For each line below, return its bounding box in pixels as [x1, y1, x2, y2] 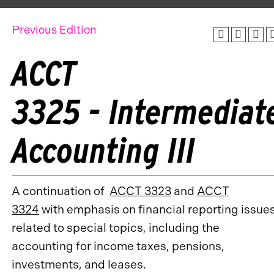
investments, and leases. [12, 257, 146, 272]
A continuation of [12, 183, 109, 198]
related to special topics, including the [12, 220, 220, 235]
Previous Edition [12, 23, 97, 37]
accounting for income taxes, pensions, [12, 239, 224, 253]
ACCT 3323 [109, 183, 171, 198]
